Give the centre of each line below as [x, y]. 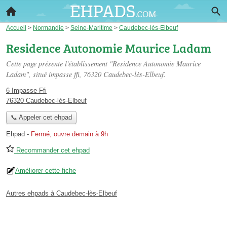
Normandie [48, 28]
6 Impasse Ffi [26, 90]
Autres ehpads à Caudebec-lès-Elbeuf [62, 194]
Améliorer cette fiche [46, 171]
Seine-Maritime [91, 28]
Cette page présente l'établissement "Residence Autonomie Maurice [103, 64]
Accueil [16, 28]
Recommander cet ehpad [52, 150]
